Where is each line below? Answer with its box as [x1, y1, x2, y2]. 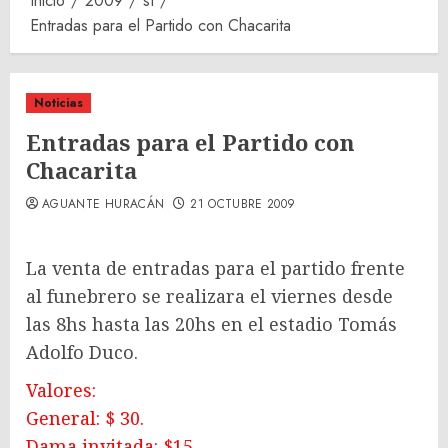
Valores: [26, 378, 96, 402]
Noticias [34, 94, 83, 112]
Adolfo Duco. [26, 340, 138, 364]
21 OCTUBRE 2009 [190, 195, 296, 213]
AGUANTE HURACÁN [42, 195, 165, 213]
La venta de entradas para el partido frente [26, 256, 405, 280]
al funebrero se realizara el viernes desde [26, 284, 393, 308]
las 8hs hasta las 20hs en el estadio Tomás [26, 312, 397, 336]
